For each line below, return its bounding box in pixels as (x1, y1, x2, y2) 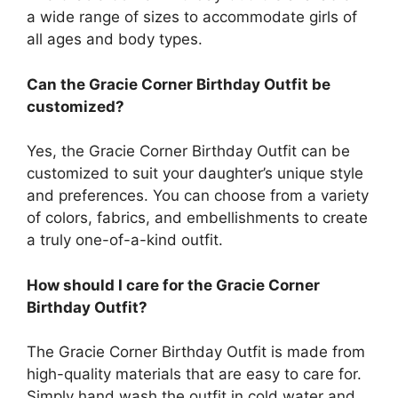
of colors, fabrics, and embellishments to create (27, 209, 368, 227)
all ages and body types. (27, 30, 203, 49)
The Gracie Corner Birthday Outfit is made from (27, 343, 365, 362)
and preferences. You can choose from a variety (27, 187, 369, 205)
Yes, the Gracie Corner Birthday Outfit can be (27, 142, 350, 161)
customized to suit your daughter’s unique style (27, 164, 363, 183)
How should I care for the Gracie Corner (27, 275, 320, 294)
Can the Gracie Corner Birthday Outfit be (27, 75, 330, 93)
